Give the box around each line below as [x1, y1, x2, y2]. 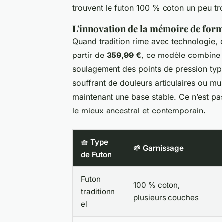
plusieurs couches [133, 192, 199, 202]
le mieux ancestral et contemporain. [72, 105, 206, 115]
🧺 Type [81, 137, 108, 147]
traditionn [81, 186, 115, 196]
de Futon [81, 149, 111, 159]
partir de [72, 50, 107, 60]
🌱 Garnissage [133, 143, 184, 153]
